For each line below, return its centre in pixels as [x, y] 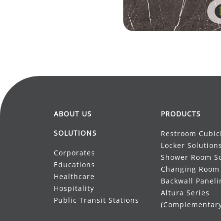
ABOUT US [73, 114]
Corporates [75, 153]
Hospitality [74, 188]
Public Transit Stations [97, 200]
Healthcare [74, 176]
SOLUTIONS [75, 133]
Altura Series [185, 193]
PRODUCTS [181, 114]
